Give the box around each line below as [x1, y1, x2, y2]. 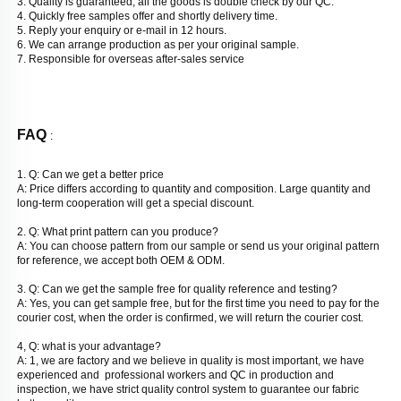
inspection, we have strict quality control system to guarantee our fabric [17, 382, 359, 396]
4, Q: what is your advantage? [17, 339, 164, 353]
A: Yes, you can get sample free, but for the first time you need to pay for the [17, 296, 380, 310]
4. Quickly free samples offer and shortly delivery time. [17, 9, 280, 22]
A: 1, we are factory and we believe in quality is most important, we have [17, 354, 364, 367]
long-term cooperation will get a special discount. [17, 196, 257, 209]
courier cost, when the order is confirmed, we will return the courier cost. [17, 311, 366, 324]
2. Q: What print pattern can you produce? [17, 225, 221, 238]
